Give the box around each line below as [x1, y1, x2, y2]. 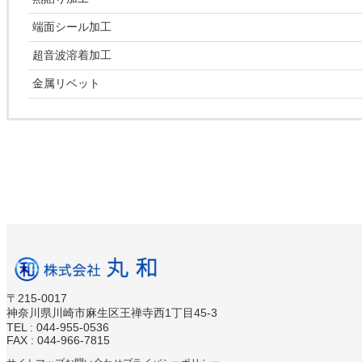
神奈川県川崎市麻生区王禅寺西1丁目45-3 [6, 306, 217, 319]
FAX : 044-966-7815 [6, 334, 110, 347]
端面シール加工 [32, 20, 112, 34]
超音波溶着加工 [32, 48, 112, 62]
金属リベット [32, 77, 100, 90]
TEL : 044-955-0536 [6, 321, 109, 334]
